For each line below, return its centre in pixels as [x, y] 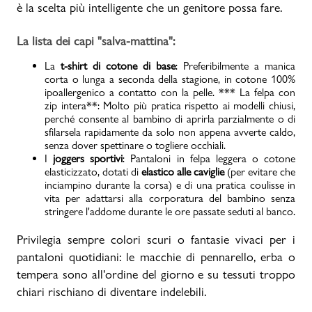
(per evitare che [260, 171]
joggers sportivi [88, 158]
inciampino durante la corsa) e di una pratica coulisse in [170, 185]
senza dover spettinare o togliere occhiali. [135, 145]
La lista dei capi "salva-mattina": [96, 40]
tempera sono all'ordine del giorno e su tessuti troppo [156, 274]
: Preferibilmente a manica [235, 65]
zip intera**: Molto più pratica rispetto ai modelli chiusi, [170, 105]
